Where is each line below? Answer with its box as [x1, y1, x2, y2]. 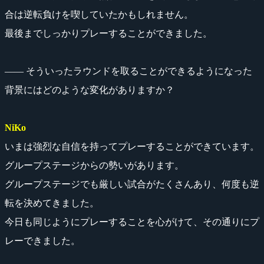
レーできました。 [5, 235, 80, 246]
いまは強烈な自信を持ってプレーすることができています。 [5, 141, 259, 151]
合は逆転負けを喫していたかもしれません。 [5, 9, 193, 19]
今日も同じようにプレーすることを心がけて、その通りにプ [5, 216, 259, 227]
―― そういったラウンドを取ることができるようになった [5, 65, 252, 76]
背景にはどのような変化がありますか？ [5, 84, 174, 95]
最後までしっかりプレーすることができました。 [5, 28, 212, 38]
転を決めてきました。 [5, 197, 99, 208]
